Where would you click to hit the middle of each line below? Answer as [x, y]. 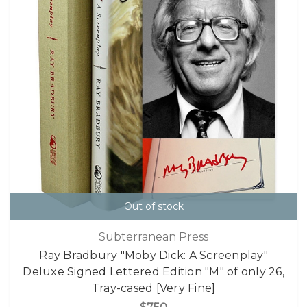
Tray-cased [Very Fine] [153, 288]
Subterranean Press [153, 236]
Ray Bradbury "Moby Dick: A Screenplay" [153, 255]
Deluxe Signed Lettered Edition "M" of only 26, [153, 271]
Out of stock [153, 207]
